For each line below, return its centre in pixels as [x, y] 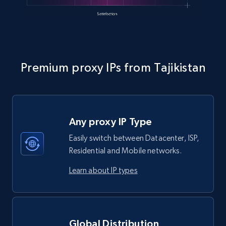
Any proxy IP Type [110, 121]
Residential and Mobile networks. [125, 150]
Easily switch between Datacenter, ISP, [134, 138]
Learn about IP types [103, 170]
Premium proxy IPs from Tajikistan [113, 67]
